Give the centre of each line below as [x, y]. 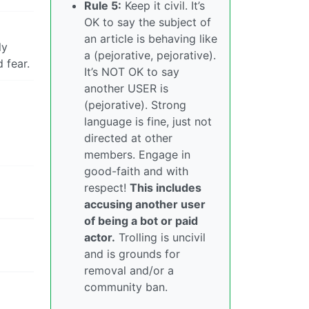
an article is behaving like [151, 38]
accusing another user [145, 204]
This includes [166, 187]
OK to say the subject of [148, 22]
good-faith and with [136, 171]
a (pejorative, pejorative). [150, 55]
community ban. [126, 287]
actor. [100, 237]
